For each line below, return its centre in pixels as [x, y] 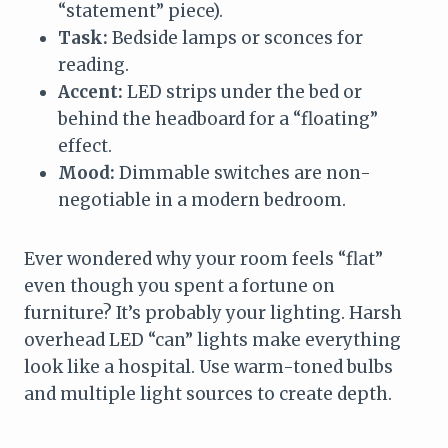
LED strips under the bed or [242, 92]
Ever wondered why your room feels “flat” [203, 259]
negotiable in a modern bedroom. [202, 200]
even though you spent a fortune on [179, 286]
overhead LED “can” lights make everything [212, 340]
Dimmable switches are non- [243, 173]
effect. [85, 146]
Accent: [90, 92]
